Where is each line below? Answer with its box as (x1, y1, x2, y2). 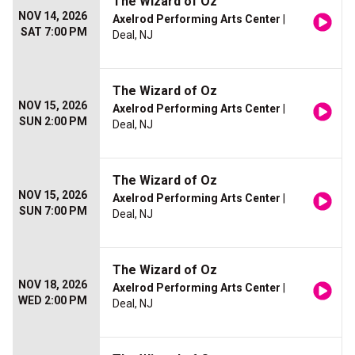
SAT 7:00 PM (21, 25, 87, 39)
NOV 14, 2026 (18, 10, 87, 23)
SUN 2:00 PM (19, 115, 87, 128)
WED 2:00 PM (18, 294, 87, 307)
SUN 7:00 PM (19, 204, 87, 218)
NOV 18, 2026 (18, 278, 87, 292)
